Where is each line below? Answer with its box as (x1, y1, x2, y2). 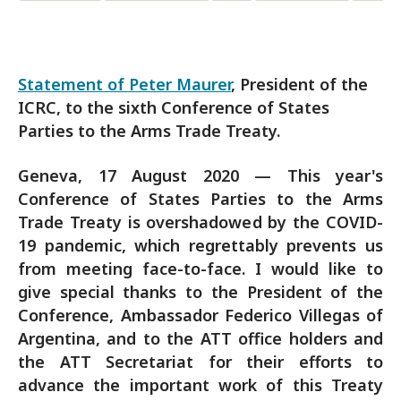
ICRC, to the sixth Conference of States (18, 97, 329, 118)
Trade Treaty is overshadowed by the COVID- (18, 211, 383, 233)
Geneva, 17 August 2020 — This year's (18, 165, 383, 186)
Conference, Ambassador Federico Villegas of (18, 304, 383, 326)
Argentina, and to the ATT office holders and (18, 328, 383, 349)
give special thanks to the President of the (18, 281, 383, 303)
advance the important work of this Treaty (18, 374, 383, 396)
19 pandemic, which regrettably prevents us (18, 235, 383, 256)
